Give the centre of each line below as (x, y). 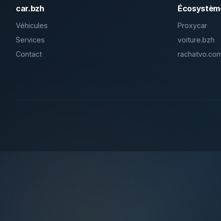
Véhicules (32, 25)
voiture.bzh (196, 40)
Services (30, 40)
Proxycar (192, 25)
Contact (29, 54)
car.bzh (30, 8)
